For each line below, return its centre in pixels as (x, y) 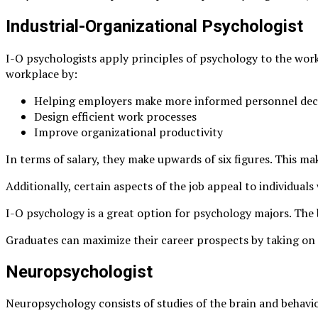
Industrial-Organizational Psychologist (154, 26)
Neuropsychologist (79, 272)
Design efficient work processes (115, 116)
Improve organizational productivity (128, 132)
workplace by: (42, 73)
